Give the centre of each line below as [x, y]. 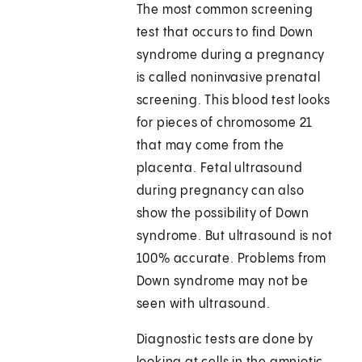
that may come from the [210, 146]
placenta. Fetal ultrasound [219, 169]
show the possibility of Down [223, 214]
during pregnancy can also [220, 192]
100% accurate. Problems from [232, 259]
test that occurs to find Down [225, 33]
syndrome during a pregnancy [231, 56]
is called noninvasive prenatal [228, 78]
